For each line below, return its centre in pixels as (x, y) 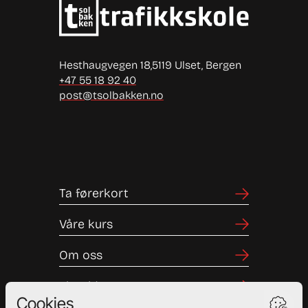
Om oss (80, 255)
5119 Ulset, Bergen (196, 65)
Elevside (82, 286)
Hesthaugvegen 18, (105, 65)
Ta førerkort (93, 194)
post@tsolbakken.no (111, 96)
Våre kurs (86, 224)
